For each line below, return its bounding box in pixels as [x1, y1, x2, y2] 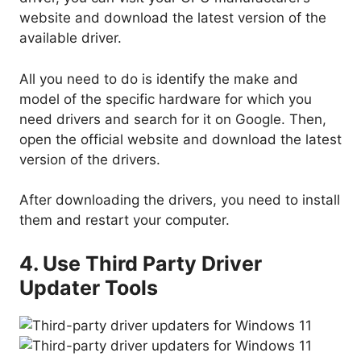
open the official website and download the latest [19, 131, 342, 147]
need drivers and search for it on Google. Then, [19, 110, 326, 127]
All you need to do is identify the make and [19, 70, 298, 87]
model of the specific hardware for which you [19, 90, 312, 107]
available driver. [19, 30, 122, 47]
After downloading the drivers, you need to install [19, 192, 340, 209]
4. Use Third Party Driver [19, 251, 262, 276]
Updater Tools [19, 275, 158, 300]
